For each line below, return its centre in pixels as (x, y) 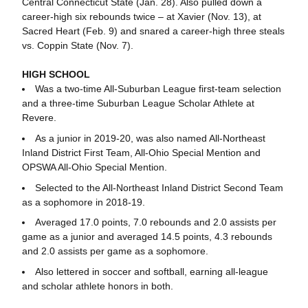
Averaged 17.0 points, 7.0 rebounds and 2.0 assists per (155, 222)
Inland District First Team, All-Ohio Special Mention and (141, 152)
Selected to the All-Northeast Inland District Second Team (159, 187)
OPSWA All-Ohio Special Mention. (94, 167)
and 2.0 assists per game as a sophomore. (115, 251)
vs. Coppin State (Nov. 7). (79, 45)
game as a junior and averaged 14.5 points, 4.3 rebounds (147, 237)
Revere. (39, 118)
